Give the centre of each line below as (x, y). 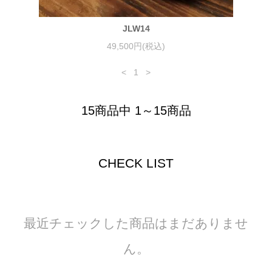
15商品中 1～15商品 (136, 111)
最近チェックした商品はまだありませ (136, 223)
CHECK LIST (136, 163)
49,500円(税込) (136, 46)
